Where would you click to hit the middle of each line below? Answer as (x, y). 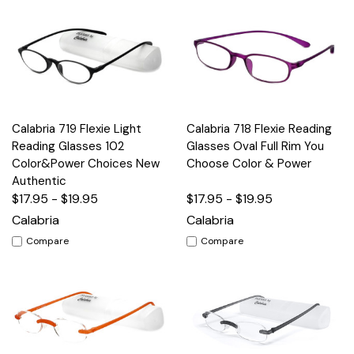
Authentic (39, 181)
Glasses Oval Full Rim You (255, 147)
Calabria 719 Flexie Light (77, 129)
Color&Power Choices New (86, 164)
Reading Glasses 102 (68, 147)
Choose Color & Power (249, 164)
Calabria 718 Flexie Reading (259, 129)
